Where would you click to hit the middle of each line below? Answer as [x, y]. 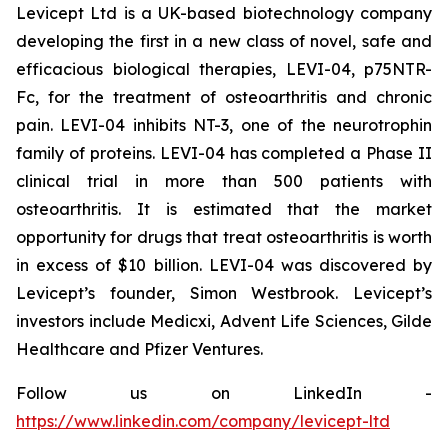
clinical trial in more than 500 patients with [224, 181]
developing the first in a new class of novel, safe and [224, 41]
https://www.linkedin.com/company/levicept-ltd [203, 421]
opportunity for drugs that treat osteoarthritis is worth [224, 237]
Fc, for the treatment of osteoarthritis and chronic [224, 97]
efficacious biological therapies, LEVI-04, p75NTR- [224, 69]
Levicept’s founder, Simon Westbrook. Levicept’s [224, 293]
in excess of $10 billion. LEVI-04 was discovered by [224, 265]
